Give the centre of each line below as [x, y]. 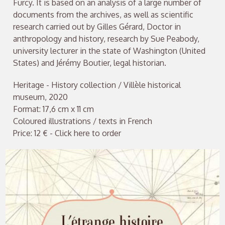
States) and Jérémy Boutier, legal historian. [90, 63]
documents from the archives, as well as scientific [103, 14]
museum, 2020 [41, 97]
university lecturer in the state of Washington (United [109, 50]
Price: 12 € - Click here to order [67, 133]
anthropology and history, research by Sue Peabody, [106, 38]
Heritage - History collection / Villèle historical [97, 85]
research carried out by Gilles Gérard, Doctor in [97, 26]
